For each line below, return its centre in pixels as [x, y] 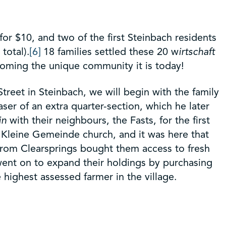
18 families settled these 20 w [109, 51]
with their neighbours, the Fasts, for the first [108, 120]
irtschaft [197, 51]
